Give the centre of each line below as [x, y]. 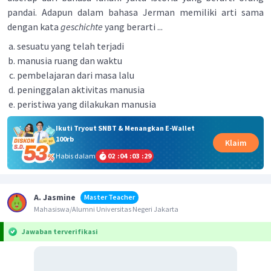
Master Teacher [109, 197]
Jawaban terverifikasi [60, 231]
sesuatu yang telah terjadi [70, 46]
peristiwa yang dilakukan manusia [87, 104]
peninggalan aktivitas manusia [81, 90]
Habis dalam [75, 155]
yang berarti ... [133, 27]
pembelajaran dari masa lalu [76, 75]
